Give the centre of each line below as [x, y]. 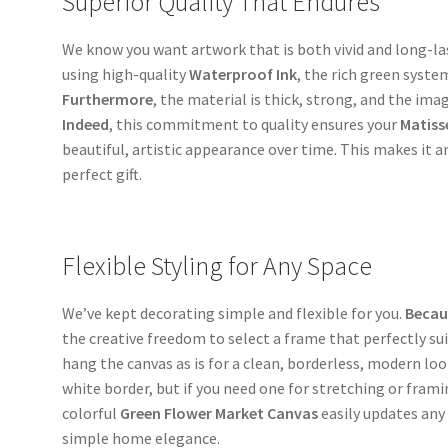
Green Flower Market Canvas [218, 412]
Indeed [86, 123]
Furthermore [108, 98]
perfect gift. [102, 173]
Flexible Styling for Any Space [217, 265]
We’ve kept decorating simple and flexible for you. [234, 312]
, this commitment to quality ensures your [255, 123]
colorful [90, 412]
